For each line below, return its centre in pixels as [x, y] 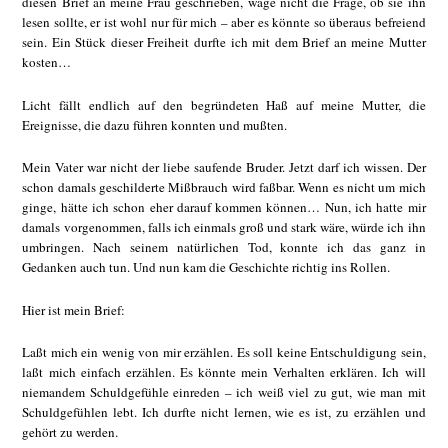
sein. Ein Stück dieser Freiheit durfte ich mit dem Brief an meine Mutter [224, 42]
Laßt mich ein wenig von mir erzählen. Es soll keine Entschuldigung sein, [224, 352]
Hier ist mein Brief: [74, 309]
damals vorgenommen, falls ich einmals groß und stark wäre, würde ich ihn [224, 227]
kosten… [47, 62]
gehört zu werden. [70, 432]
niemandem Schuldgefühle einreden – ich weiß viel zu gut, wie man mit [224, 392]
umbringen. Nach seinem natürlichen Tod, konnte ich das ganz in [224, 247]
